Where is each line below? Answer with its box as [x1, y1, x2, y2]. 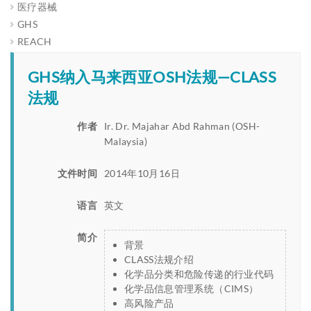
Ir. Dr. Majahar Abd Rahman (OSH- [104, 120, 260, 132]
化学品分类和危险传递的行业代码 [124, 268, 274, 280]
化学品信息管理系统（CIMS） [124, 283, 259, 294]
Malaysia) [104, 135, 148, 147]
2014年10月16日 [104, 167, 180, 179]
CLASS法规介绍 [124, 253, 194, 265]
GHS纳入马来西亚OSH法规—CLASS [28, 67, 277, 86]
